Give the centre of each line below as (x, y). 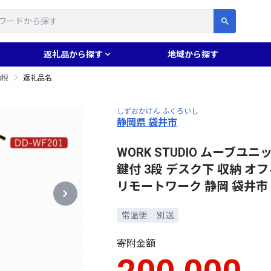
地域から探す (193, 54)
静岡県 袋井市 (147, 122)
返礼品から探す (73, 54)
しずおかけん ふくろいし (158, 111)
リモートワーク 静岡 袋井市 (193, 186)
